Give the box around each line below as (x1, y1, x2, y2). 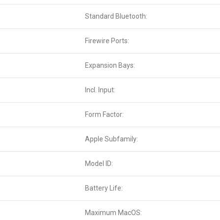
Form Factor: (85, 110, 124, 119)
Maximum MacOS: (85, 209, 142, 217)
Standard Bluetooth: (85, 12, 147, 21)
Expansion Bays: (85, 61, 135, 70)
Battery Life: (85, 184, 123, 192)
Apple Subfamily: (85, 135, 138, 143)
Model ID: (85, 160, 113, 168)
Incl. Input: (85, 86, 115, 94)
